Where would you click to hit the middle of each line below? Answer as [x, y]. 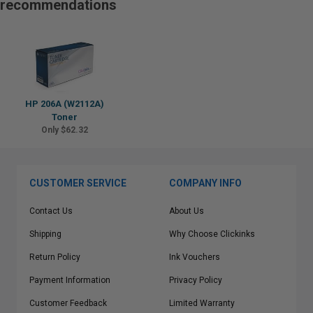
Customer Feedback [68, 303]
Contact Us [51, 211]
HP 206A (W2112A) [65, 104]
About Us [187, 211]
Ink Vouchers [195, 257]
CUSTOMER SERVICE [78, 183]
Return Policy [55, 257]
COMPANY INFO [205, 183]
